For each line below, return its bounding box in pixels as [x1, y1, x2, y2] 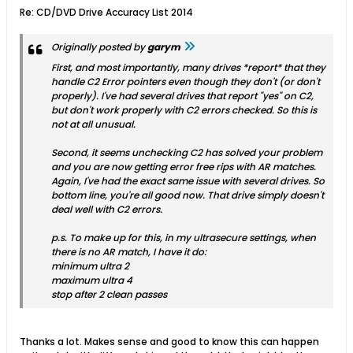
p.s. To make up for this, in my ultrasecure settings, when [51, 231, 316, 244]
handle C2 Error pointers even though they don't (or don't [51, 75, 320, 88]
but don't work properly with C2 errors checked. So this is [51, 103, 317, 117]
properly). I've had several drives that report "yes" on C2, [51, 89, 314, 102]
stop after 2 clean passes [51, 288, 167, 301]
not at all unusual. [51, 117, 136, 131]
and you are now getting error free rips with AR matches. [51, 160, 316, 173]
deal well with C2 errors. [51, 203, 162, 216]
